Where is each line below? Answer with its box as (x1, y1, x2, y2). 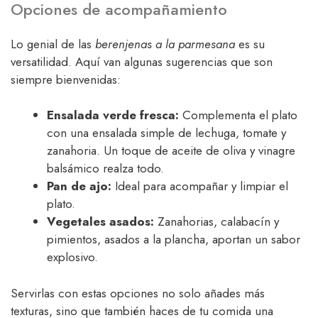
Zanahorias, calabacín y (154, 213, 279, 231)
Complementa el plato (179, 106, 297, 124)
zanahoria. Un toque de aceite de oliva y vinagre (47, 142, 295, 160)
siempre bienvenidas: (11, 70, 121, 88)
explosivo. (47, 248, 98, 266)
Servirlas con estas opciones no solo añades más (11, 284, 265, 302)
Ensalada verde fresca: (47, 106, 179, 124)
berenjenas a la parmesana (95, 35, 235, 53)
